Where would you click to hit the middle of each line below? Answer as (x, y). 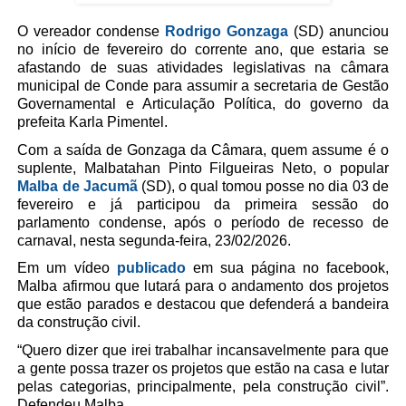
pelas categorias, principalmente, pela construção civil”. (203, 387)
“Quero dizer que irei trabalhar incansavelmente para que (203, 351)
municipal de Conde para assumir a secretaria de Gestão (203, 86)
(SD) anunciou (338, 32)
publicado (151, 268)
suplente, (51, 168)
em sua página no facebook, (287, 268)
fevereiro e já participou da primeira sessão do (203, 204)
